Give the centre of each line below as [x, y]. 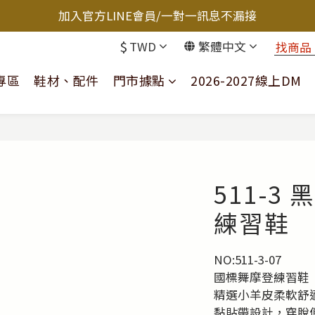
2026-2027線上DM [246, 80]
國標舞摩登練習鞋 [261, 277]
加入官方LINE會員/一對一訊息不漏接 [157, 15]
